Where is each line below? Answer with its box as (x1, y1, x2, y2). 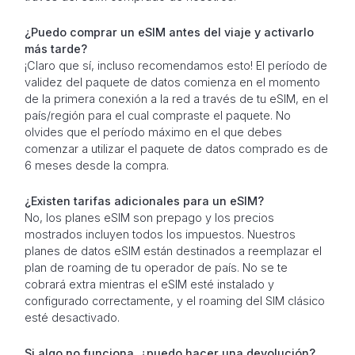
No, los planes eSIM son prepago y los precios (24, 210, 274, 224)
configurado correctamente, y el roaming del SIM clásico (24, 293, 325, 307)
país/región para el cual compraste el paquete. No (24, 108, 291, 122)
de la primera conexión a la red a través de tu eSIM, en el (24, 91, 328, 105)
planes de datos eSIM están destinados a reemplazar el (24, 243, 322, 258)
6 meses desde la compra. (24, 158, 169, 172)
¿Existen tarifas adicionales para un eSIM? (24, 193, 264, 208)
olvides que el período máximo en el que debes (24, 124, 282, 139)
